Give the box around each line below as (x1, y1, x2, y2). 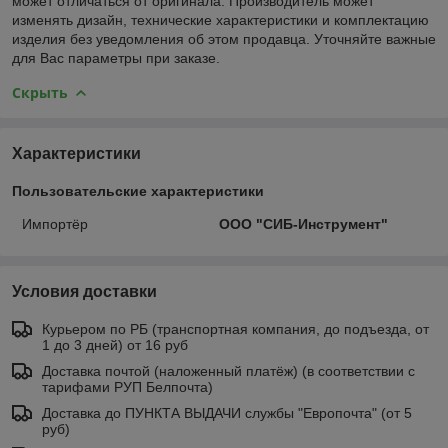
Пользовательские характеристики (12, 182, 264, 199)
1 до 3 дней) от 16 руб (42, 336, 188, 353)
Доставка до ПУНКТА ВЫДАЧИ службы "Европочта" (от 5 (42, 404, 412, 421)
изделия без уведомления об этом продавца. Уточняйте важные (12, 30, 436, 47)
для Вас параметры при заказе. (12, 49, 220, 66)
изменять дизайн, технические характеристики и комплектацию (12, 11, 429, 28)
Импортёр (22, 215, 88, 232)
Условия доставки (12, 282, 157, 300)
